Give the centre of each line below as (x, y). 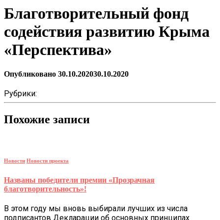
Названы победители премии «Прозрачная (79, 180)
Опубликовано (31, 74)
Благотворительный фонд (96, 14)
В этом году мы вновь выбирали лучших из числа (96, 209)
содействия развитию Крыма (107, 32)
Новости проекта (48, 160)
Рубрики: (20, 94)
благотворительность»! (45, 189)
